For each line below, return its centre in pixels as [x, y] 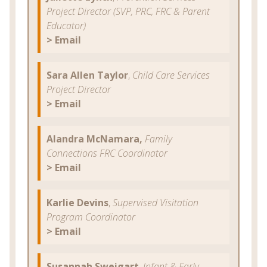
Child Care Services [171, 75]
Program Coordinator [91, 217]
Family [159, 139]
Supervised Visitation [156, 202]
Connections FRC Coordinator [107, 153]
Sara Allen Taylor [87, 75]
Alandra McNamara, [96, 139]
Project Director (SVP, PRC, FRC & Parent [128, 11]
